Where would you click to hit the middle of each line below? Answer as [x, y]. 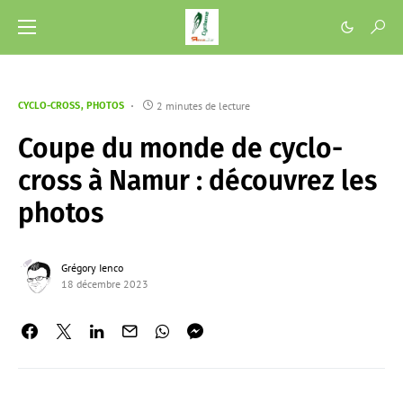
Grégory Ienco [92, 268]
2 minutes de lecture [203, 106]
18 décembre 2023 [105, 284]
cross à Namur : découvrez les [197, 181]
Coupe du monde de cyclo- [180, 148]
